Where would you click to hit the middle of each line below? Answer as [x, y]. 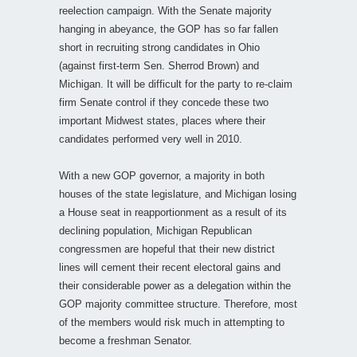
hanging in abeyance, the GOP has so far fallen [169, 29]
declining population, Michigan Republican [155, 230]
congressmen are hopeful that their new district [167, 249]
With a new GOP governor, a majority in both [162, 175]
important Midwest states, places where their [162, 120]
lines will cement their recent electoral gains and [170, 267]
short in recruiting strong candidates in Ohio [159, 47]
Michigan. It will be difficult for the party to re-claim [176, 84]
